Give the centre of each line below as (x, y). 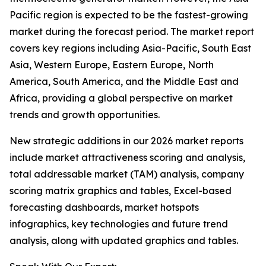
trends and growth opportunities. (85, 115)
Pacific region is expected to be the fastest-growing (129, 15)
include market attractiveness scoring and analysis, (127, 158)
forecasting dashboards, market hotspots (104, 208)
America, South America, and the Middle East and (124, 82)
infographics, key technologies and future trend (119, 224)
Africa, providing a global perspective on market (121, 98)
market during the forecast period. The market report (132, 32)
